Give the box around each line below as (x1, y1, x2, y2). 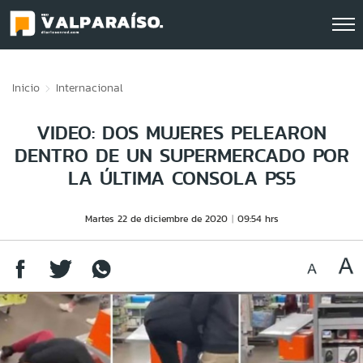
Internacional (56, 79, 123, 96)
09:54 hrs (237, 211, 279, 225)
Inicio (12, 79, 40, 96)
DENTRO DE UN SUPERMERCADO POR (14, 141, 349, 169)
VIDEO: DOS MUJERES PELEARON (36, 118, 327, 147)
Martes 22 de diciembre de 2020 (84, 211, 228, 225)
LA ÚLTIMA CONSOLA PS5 (67, 164, 296, 192)
